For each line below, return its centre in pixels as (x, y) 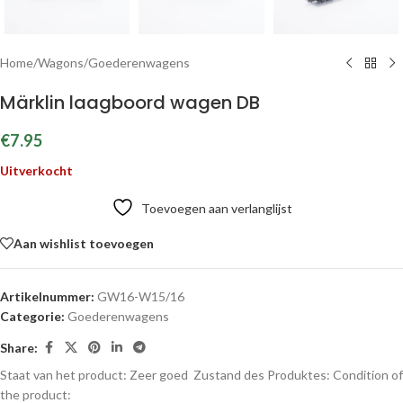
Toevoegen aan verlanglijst (216, 208)
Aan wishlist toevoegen (84, 243)
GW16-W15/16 (141, 296)
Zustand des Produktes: (262, 375)
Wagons (61, 63)
